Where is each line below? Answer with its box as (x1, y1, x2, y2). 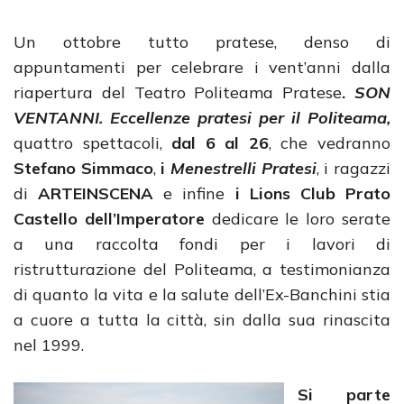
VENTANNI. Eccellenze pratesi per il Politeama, (14, 107, 390, 128)
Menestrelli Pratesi (170, 158, 317, 179)
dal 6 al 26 (171, 133, 269, 153)
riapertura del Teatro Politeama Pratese (14, 82, 343, 103)
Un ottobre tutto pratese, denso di (14, 32, 390, 52)
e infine (153, 183, 235, 204)
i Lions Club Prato (234, 183, 391, 204)
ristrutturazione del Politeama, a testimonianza (14, 259, 390, 280)
